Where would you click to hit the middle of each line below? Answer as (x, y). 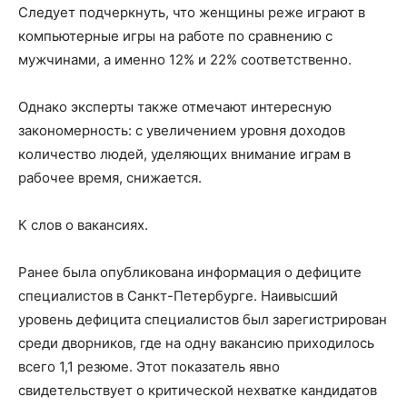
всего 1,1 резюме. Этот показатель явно (149, 367)
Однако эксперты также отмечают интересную (175, 107)
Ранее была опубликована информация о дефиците (190, 272)
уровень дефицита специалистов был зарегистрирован (203, 319)
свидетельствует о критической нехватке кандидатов (198, 390)
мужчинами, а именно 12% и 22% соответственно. (185, 60)
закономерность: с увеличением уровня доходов (182, 130)
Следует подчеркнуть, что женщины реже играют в (192, 12)
